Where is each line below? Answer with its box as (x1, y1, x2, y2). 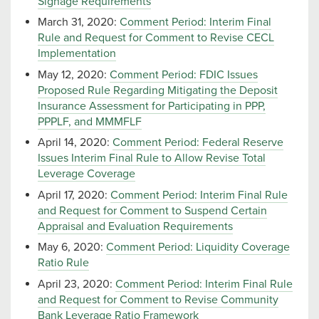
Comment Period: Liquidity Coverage (106, 240, 290, 255)
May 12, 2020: (38, 67, 110, 82)
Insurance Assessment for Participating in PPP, (38, 98, 266, 113)
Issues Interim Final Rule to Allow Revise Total (38, 151, 266, 166)
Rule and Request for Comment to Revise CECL (38, 31, 274, 46)
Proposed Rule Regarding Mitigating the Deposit (38, 83, 278, 98)
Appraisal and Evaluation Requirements (38, 219, 233, 234)
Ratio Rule (38, 256, 89, 271)
